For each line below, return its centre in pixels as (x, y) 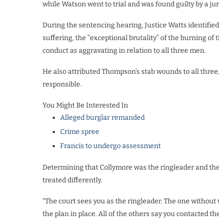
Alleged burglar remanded (102, 117)
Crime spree (80, 131)
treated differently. (72, 180)
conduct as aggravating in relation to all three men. (124, 50)
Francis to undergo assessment (110, 146)
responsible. (62, 84)
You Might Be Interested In (85, 105)
